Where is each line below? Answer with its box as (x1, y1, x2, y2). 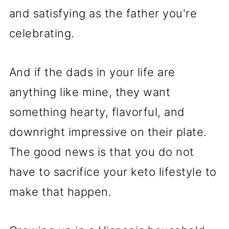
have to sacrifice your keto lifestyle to (9, 165, 217, 179)
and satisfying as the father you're (9, 7, 197, 20)
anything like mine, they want (9, 85, 171, 99)
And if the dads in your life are (9, 65, 175, 79)
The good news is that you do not (9, 145, 194, 159)
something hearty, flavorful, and (9, 105, 185, 119)
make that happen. (9, 185, 112, 199)
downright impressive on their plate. (9, 125, 207, 139)
